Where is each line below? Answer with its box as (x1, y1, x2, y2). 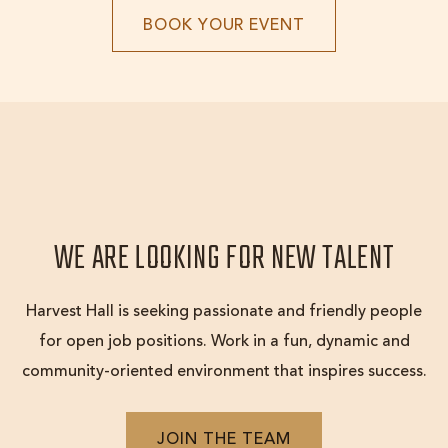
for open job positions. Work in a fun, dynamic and (38, 334, 410, 351)
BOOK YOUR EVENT (142, 18, 306, 35)
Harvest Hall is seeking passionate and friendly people (26, 304, 422, 321)
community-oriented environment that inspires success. (21, 364, 427, 381)
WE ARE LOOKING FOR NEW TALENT (53, 234, 395, 286)
